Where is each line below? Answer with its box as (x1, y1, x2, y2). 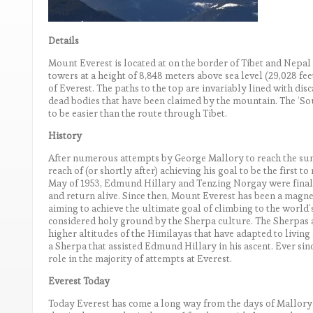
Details (48, 34, 79, 47)
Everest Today (48, 274, 110, 287)
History (48, 129, 82, 142)
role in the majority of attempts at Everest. (48, 252, 232, 265)
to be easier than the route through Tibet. (48, 106, 227, 119)
